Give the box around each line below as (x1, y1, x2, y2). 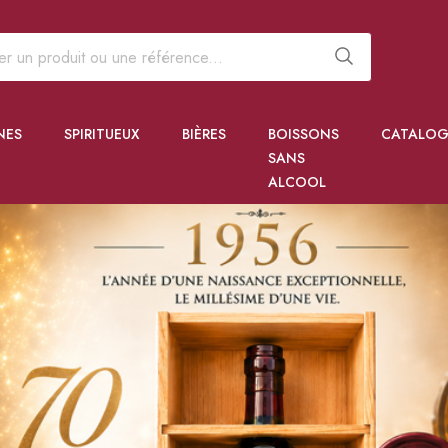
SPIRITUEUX (64, 124, 140, 144)
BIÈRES (182, 124, 226, 144)
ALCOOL (268, 172, 326, 192)
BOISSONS (268, 124, 339, 144)
